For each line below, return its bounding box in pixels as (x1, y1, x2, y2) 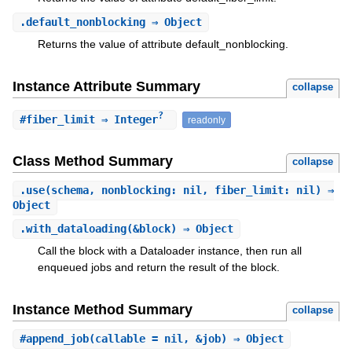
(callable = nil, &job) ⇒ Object (88, 332, 284, 345)
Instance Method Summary (12, 301, 192, 317)
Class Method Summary (12, 152, 173, 169)
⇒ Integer (94, 112, 158, 126)
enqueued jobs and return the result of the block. (37, 261, 280, 274)
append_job (25, 332, 89, 345)
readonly (187, 114, 225, 125)
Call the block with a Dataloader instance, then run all (37, 244, 302, 258)
